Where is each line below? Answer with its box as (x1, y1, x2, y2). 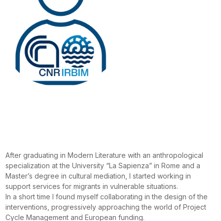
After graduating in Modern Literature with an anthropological (5, 150, 203, 159)
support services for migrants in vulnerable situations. (5, 182, 178, 190)
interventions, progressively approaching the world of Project (5, 202, 206, 211)
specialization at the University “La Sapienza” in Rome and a (5, 161, 200, 170)
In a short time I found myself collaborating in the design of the (5, 192, 208, 201)
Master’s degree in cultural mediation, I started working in (5, 171, 191, 180)
